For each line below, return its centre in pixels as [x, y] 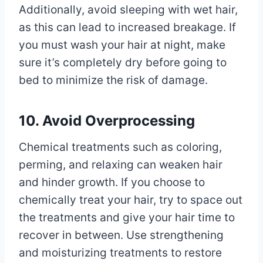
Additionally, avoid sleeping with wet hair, [128, 9]
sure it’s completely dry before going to [123, 62]
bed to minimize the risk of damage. [113, 80]
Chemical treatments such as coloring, [120, 147]
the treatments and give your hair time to [127, 217]
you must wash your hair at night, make [122, 45]
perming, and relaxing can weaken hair [121, 164]
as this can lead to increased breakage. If [127, 27]
